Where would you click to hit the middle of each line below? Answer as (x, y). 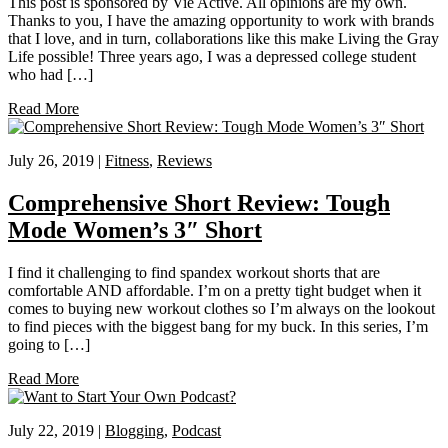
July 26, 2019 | (56, 161)
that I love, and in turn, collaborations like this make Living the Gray (223, 39)
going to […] (49, 344)
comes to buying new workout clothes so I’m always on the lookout (221, 308)
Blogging (134, 430)
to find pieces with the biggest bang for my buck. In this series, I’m (218, 326)
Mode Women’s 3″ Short (135, 230)
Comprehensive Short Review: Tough (199, 203)
